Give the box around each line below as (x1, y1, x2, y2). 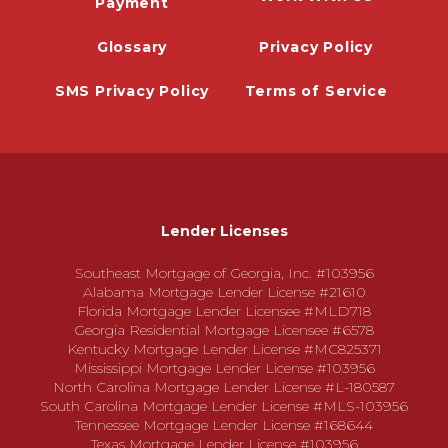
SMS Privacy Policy (54, 82, 210, 100)
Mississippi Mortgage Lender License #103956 (73, 359, 375, 377)
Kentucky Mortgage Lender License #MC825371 (66, 340, 382, 358)
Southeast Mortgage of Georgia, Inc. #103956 (74, 264, 374, 282)
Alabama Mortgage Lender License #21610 (82, 283, 366, 301)
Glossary (96, 38, 168, 56)
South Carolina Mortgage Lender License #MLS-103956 (40, 397, 408, 415)
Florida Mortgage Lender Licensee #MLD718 (77, 302, 371, 320)
